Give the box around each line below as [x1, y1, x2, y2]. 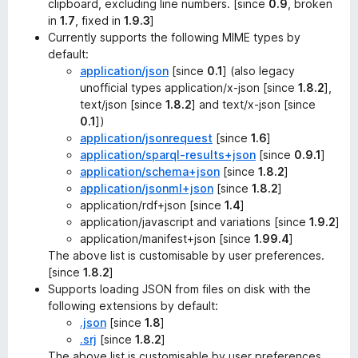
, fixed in [75, 14, 124, 27]
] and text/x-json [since [192, 97, 316, 111]
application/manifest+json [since [80, 232, 254, 245]
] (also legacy [223, 64, 295, 78]
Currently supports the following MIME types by [48, 30, 300, 44]
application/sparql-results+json [80, 148, 256, 161]
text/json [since [80, 97, 165, 111]
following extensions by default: [48, 299, 218, 312]
